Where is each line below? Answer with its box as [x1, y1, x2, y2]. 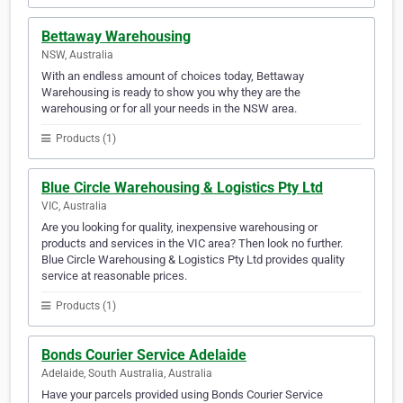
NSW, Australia [41, 49, 113, 62]
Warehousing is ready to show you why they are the [41, 85, 300, 100]
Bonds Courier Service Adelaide [41, 346, 246, 364]
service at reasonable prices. [41, 269, 187, 283]
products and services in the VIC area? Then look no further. [41, 237, 343, 251]
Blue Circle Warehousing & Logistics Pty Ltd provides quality [41, 253, 345, 267]
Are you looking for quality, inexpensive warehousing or [41, 220, 318, 235]
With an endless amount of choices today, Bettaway [41, 69, 304, 84]
